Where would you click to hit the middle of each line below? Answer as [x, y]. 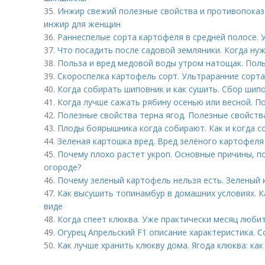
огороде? [62, 167]
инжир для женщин [82, 24]
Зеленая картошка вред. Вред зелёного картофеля [161, 141]
